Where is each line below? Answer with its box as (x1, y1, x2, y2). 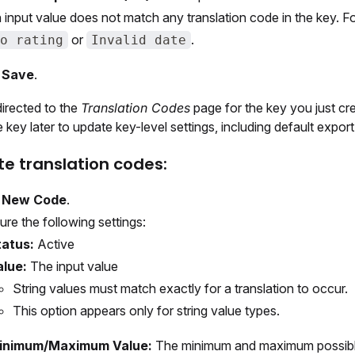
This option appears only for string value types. (13, 303, 280, 319)
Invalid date (91, 32, 186, 48)
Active (34, 236, 74, 252)
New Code (2, 192, 67, 208)
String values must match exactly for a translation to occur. (13, 281, 348, 296)
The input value (27, 258, 118, 274)
